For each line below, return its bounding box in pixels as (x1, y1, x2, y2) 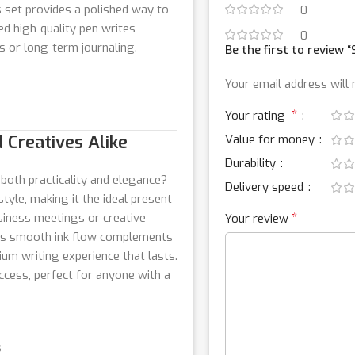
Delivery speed (225, 178, 307, 195)
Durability (225, 155, 279, 171)
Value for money (225, 131, 318, 147)
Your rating (225, 107, 292, 124)
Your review (225, 210, 292, 227)
